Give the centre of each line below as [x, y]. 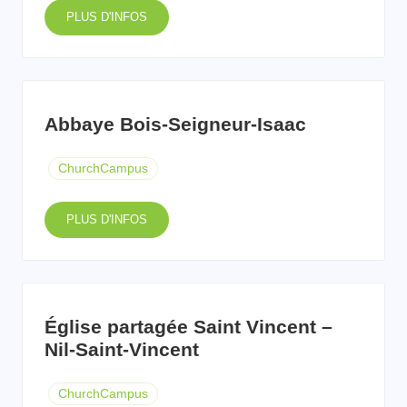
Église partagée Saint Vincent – [189, 326]
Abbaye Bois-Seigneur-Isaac [175, 124]
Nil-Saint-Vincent [122, 349]
